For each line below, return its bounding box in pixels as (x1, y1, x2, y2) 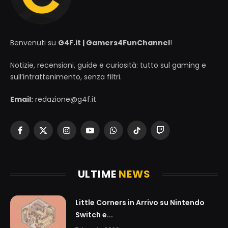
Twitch (159, 129, 184, 140)
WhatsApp (112, 129, 150, 140)
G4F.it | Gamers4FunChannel (58, 38, 170, 48)
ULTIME (77, 167, 119, 182)
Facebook (19, 129, 54, 140)
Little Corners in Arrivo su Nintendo (75, 197, 205, 208)
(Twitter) (42, 140, 75, 151)
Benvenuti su (10, 38, 58, 48)
